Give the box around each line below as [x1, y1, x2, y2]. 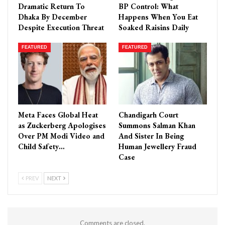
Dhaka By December [18, 12, 87, 22]
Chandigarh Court [119, 110, 178, 120]
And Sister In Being [119, 131, 184, 141]
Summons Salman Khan [119, 121, 195, 131]
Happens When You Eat [119, 12, 198, 22]
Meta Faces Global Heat [18, 110, 98, 120]
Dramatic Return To [18, 2, 85, 12]
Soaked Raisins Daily [119, 23, 189, 33]
